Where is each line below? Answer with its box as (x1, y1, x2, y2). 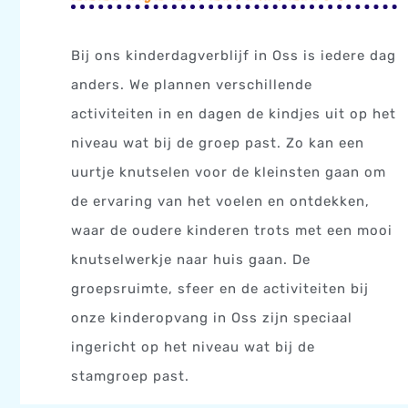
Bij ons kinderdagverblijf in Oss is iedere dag (71, 47, 397, 65)
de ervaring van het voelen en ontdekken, (71, 193, 371, 210)
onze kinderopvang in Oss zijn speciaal (71, 310, 353, 327)
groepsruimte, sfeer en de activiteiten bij (71, 280, 370, 298)
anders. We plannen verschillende (71, 76, 313, 94)
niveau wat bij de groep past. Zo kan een (71, 135, 365, 152)
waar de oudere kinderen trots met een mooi (71, 222, 393, 240)
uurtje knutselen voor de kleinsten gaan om (71, 164, 387, 181)
